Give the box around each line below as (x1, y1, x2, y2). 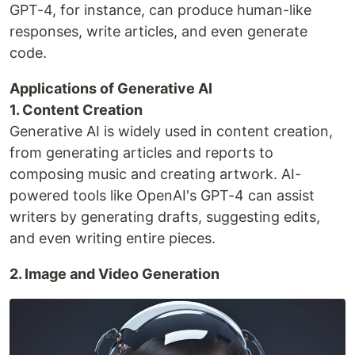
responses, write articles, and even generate (10, 22, 307, 40)
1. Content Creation (10, 101, 143, 118)
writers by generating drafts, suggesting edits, (10, 208, 320, 225)
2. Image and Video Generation (10, 265, 219, 282)
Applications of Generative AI (10, 79, 212, 97)
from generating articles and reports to (10, 143, 273, 161)
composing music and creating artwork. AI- (10, 165, 301, 182)
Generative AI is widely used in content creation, (10, 122, 333, 139)
